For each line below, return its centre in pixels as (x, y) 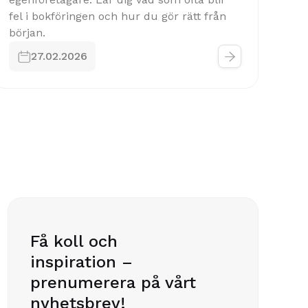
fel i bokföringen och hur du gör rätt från (118, 16)
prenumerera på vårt (113, 283)
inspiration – (82, 262)
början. (27, 33)
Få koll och (74, 241)
